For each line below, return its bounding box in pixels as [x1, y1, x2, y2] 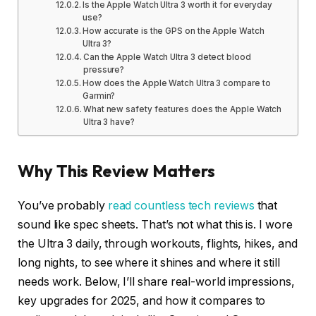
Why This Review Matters [18, 160, 216, 182]
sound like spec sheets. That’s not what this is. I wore [18, 218, 293, 232]
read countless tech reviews [107, 199, 255, 213]
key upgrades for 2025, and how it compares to [18, 294, 266, 308]
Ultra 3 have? [83, 117, 135, 128]
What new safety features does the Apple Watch [83, 104, 282, 115]
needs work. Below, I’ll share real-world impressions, [18, 275, 295, 289]
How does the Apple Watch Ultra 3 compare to [82, 78, 271, 89]
